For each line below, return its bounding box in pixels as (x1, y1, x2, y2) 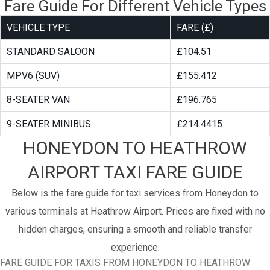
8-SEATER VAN (7, 94, 70, 106)
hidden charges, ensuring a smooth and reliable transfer (18, 224, 252, 236)
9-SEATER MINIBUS (7, 118, 91, 130)
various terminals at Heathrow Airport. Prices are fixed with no (5, 206, 265, 218)
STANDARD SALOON (7, 46, 95, 58)
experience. (110, 242, 160, 254)
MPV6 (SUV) (7, 70, 60, 82)
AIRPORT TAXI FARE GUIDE (27, 162, 243, 183)
